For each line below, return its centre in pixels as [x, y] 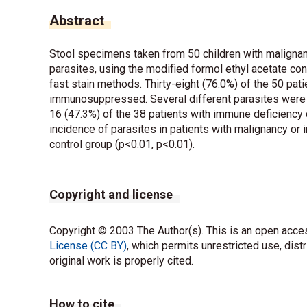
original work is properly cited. [121, 260]
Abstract [77, 20]
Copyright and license [111, 194]
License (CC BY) [88, 245]
